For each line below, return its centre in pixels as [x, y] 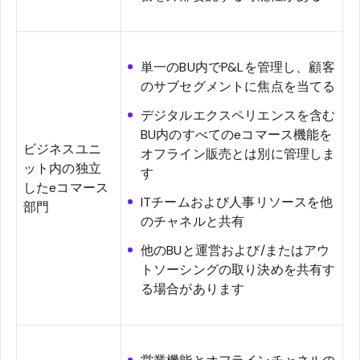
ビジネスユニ [62, 149]
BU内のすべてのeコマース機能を [237, 135]
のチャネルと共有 [193, 222]
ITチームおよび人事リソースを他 [237, 202]
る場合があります [193, 289]
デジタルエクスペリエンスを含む [238, 116]
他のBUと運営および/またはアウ [235, 251]
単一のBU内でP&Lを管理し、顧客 [238, 67]
